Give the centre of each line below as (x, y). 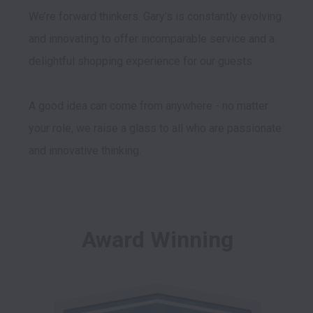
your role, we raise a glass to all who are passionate (155, 128)
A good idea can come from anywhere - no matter (148, 105)
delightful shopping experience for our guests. (143, 61)
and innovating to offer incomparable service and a (152, 38)
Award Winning (157, 239)
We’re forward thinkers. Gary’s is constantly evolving (155, 16)
